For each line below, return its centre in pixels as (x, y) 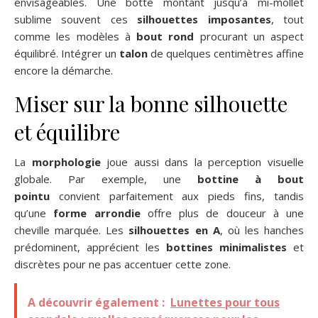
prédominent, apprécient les (90, 247)
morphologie (66, 161)
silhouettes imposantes (204, 19)
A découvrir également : (96, 302)
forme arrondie (97, 213)
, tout (287, 19)
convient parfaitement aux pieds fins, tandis (177, 196)
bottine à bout (251, 179)
